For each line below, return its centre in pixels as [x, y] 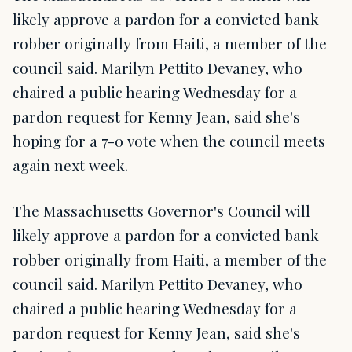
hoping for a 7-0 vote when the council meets [169, 141]
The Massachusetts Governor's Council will [161, 210]
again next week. [70, 165]
